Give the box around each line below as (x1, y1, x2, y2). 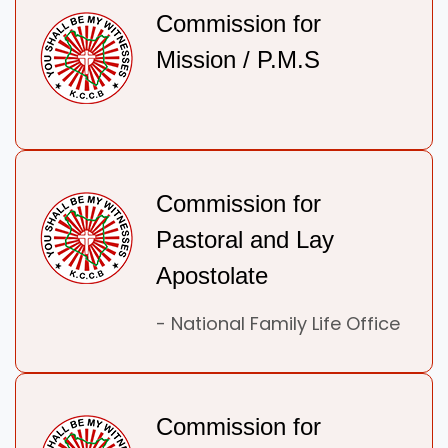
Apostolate (156, 262, 268, 290)
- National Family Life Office (156, 311, 400, 337)
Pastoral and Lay (156, 226, 334, 254)
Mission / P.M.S (156, 46, 320, 74)
